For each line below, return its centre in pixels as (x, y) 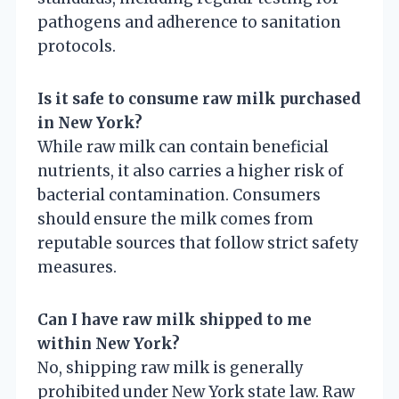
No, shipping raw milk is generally (171, 367)
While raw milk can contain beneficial (183, 147)
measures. (77, 267)
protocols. (77, 46)
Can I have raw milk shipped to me (175, 319)
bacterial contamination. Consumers (179, 195)
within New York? (109, 343)
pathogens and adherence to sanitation (189, 22)
